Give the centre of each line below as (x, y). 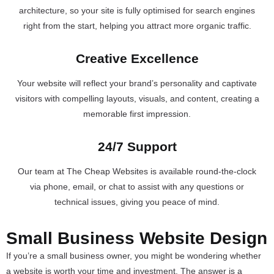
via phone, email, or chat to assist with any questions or (137, 186)
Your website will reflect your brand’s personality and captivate (137, 83)
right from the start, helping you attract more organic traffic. (137, 25)
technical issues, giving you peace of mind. (137, 202)
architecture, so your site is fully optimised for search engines (137, 10)
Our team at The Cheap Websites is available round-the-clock (137, 171)
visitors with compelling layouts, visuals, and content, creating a (137, 98)
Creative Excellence (137, 58)
